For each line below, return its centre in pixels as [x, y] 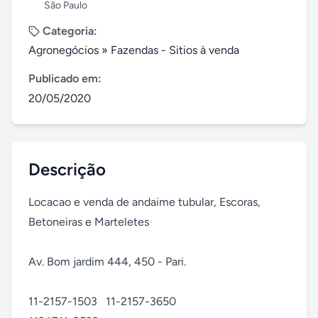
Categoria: [70, 31]
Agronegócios [64, 50]
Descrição [67, 169]
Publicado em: [65, 78]
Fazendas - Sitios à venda [175, 50]
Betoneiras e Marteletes [89, 222]
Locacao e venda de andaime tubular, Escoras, [144, 202]
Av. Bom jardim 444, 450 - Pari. [107, 262]
